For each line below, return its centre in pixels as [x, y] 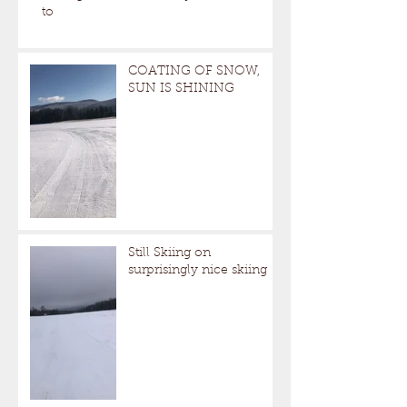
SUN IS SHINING [181, 89]
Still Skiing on [169, 254]
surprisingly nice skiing [198, 271]
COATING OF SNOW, [194, 72]
